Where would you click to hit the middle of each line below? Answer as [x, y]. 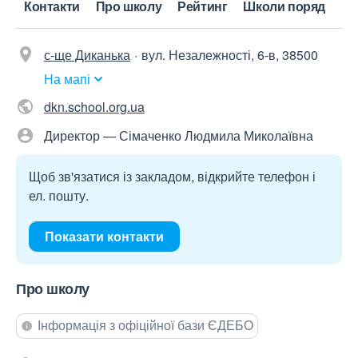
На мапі [67, 79]
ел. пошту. [59, 196]
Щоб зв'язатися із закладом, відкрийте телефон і [172, 177]
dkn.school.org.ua [94, 107]
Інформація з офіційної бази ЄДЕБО [145, 325]
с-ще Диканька [87, 55]
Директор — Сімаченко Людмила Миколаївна [179, 136]
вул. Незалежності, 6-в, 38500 [230, 55]
